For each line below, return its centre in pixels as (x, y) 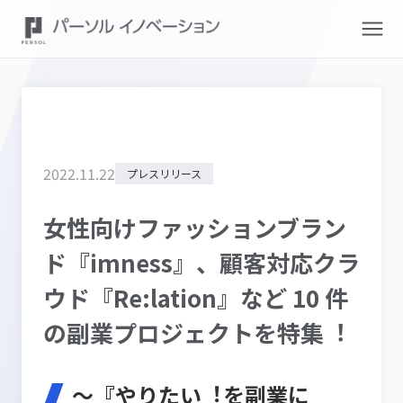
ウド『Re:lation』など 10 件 (196, 297)
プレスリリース (164, 173)
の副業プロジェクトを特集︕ (195, 332)
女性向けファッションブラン (195, 227)
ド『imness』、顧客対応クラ (201, 262)
